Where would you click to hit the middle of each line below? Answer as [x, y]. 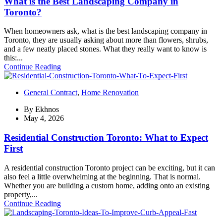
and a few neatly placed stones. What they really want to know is [105, 49]
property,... [21, 194]
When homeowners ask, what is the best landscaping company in [106, 31]
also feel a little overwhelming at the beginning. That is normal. [102, 176]
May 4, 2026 [44, 118]
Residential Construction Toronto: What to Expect [106, 138]
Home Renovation [110, 93]
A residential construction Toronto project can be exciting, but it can [110, 167]
